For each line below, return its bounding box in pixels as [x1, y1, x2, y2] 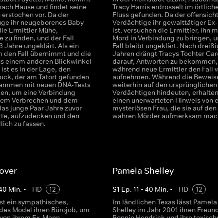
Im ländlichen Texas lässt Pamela [112, 198, 217, 206]
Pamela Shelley [112, 165, 174, 176]
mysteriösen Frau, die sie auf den [112, 104, 217, 112]
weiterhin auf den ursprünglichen [112, 80, 217, 89]
